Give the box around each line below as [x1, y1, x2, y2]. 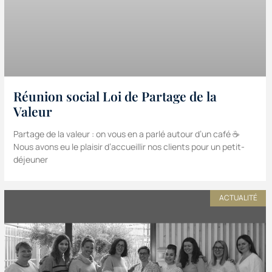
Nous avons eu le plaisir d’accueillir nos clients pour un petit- [13, 141, 245, 153]
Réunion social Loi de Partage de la [13, 87, 217, 105]
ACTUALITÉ [219, 192, 257, 203]
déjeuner [13, 154, 48, 166]
